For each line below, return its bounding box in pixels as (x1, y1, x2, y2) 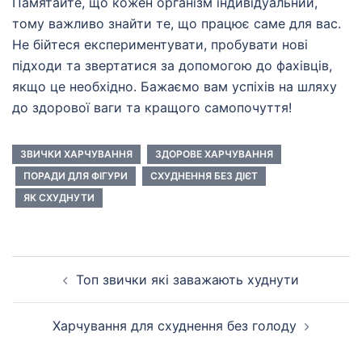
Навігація (12, 263, 103, 288)
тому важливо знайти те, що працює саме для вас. (12, 15, 341, 32)
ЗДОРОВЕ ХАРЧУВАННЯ (155, 148, 273, 161)
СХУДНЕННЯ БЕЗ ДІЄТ (150, 170, 258, 183)
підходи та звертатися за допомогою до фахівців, (12, 57, 332, 74)
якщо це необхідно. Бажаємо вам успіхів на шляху (12, 78, 337, 95)
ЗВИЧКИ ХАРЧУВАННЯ (20, 148, 133, 161)
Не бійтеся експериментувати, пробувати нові (12, 36, 308, 53)
